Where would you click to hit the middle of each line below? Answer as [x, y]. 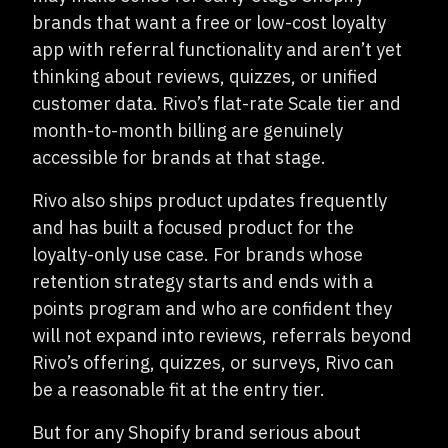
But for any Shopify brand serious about [196, 432]
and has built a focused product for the [193, 227]
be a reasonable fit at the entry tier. [178, 389]
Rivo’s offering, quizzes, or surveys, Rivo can [213, 362]
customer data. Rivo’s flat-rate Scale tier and [216, 103]
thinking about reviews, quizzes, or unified [205, 76]
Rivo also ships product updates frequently [209, 200]
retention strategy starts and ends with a [202, 281]
